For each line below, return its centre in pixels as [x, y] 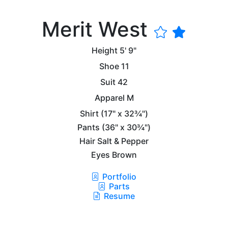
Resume [119, 196]
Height [105, 50]
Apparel [109, 97]
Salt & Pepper [123, 141]
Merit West [97, 29]
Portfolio [118, 176]
